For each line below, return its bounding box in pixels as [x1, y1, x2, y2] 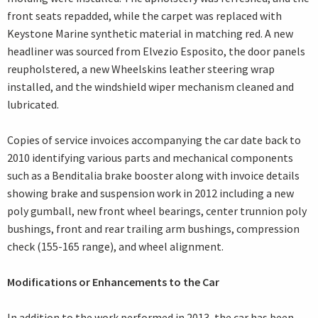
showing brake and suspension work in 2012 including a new [7, 186, 294, 201]
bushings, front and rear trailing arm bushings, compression [7, 221, 300, 236]
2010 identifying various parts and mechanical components [7, 150, 293, 165]
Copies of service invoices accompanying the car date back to [7, 133, 301, 148]
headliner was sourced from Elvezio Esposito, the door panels [7, 44, 305, 59]
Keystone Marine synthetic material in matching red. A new [7, 26, 293, 41]
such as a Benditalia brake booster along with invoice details [7, 168, 300, 183]
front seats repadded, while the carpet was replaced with [7, 9, 282, 23]
